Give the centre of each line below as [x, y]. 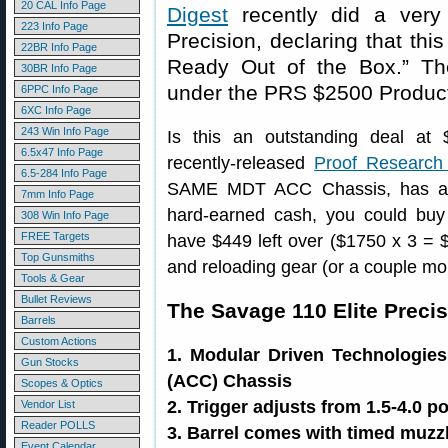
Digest [197, 14]
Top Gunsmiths [58, 257]
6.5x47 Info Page [62, 152]
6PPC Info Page [59, 89]
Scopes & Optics [62, 383]
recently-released [241, 163]
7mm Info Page [57, 194]
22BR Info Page [59, 47]
